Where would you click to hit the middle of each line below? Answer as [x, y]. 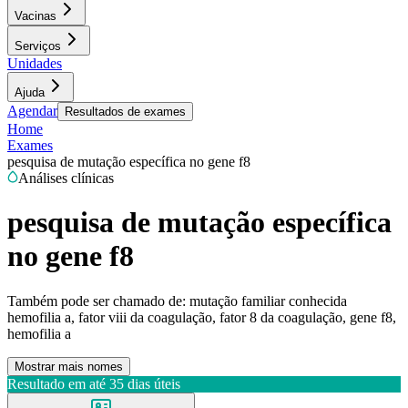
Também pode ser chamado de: [97, 301]
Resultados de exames [125, 112]
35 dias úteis [145, 383]
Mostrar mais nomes [69, 366]
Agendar [32, 111]
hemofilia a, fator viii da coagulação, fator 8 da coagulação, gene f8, [202, 317]
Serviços [38, 46]
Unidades [35, 63]
